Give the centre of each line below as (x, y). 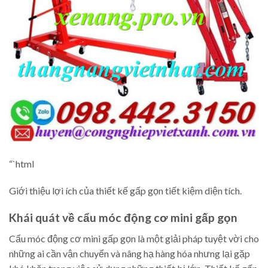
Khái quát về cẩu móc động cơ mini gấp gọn (123, 218)
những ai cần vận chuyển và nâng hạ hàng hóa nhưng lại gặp (130, 253)
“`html (22, 163)
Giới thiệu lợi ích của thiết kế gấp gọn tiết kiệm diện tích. (125, 191)
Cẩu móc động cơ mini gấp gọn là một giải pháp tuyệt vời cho (134, 238)
